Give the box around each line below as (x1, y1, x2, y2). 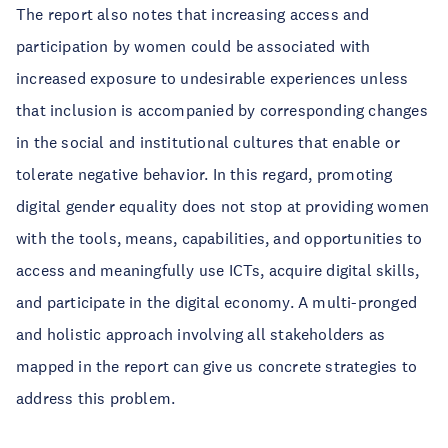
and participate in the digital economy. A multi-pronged (16, 292, 418, 312)
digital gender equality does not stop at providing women (16, 196, 430, 216)
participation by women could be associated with (16, 36, 371, 56)
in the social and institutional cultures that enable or (16, 132, 401, 152)
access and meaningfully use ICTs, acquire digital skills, (16, 260, 420, 280)
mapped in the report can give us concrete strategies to (16, 356, 418, 376)
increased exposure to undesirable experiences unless (16, 68, 409, 88)
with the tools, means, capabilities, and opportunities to (16, 228, 423, 248)
